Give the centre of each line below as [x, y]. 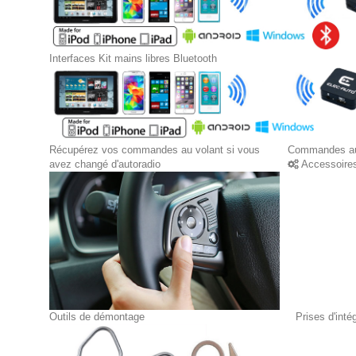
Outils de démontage [97, 316]
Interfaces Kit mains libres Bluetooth [133, 58]
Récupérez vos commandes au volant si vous [155, 149]
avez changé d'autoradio [105, 164]
